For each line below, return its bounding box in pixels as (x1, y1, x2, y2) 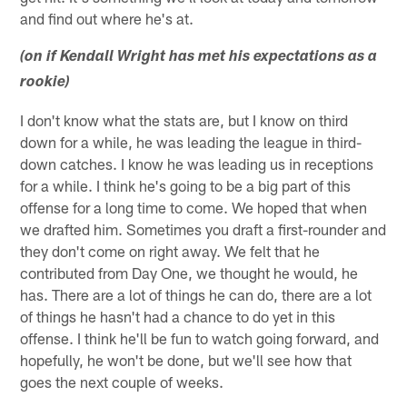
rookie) (20, 75, 71, 92)
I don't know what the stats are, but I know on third (20, 111, 349, 130)
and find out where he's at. (20, 9, 194, 28)
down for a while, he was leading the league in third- (20, 133, 362, 152)
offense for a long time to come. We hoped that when (20, 198, 368, 217)
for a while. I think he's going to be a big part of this (20, 176, 352, 195)
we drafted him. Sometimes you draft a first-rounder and (20, 220, 387, 239)
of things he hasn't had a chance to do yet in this (20, 307, 336, 326)
